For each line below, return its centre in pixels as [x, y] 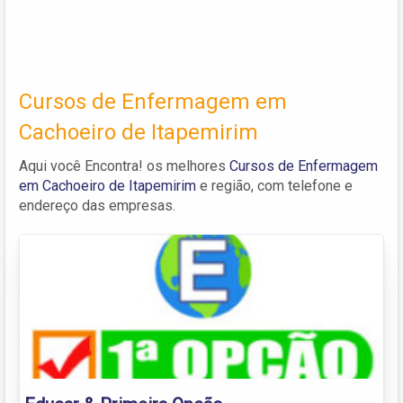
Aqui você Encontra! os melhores [124, 166]
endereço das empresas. [97, 205]
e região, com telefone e [274, 185]
